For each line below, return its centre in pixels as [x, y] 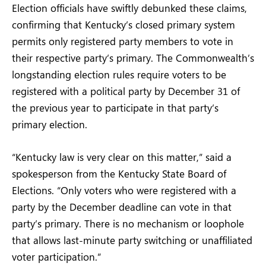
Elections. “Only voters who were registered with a [124, 190]
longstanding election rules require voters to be [119, 75]
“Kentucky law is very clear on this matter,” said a [122, 156]
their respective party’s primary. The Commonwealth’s [133, 58]
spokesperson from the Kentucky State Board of [119, 173]
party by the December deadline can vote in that [122, 206]
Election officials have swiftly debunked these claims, [129, 8]
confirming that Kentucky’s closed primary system [123, 25]
